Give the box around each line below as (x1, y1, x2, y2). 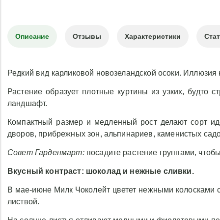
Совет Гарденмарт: (7, 148, 84, 157)
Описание (15, 32, 49, 40)
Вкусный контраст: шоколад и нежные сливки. (7, 167, 194, 175)
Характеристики (125, 32, 181, 40)
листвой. (7, 197, 42, 206)
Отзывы (73, 32, 101, 40)
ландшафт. (7, 99, 48, 108)
